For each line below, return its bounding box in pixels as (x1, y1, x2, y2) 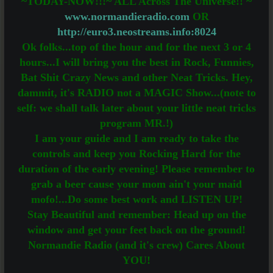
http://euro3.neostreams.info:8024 (57, 26, 216, 38)
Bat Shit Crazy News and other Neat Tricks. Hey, (20, 71, 253, 83)
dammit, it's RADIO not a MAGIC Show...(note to (17, 87, 256, 99)
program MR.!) (100, 117, 173, 129)
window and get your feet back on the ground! (27, 224, 246, 236)
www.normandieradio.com (64, 10, 190, 23)
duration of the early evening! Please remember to (18, 163, 255, 175)
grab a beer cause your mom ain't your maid (31, 178, 242, 190)
